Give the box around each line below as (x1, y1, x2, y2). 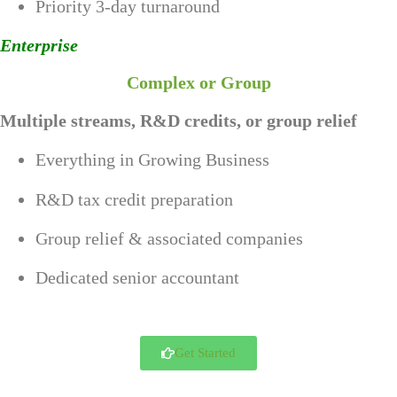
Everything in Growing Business (35, 150, 269, 170)
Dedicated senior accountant (35, 268, 239, 288)
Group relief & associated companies (35, 229, 303, 249)
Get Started (175, 345, 236, 360)
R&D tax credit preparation (35, 189, 233, 209)
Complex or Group (126, 72, 271, 92)
